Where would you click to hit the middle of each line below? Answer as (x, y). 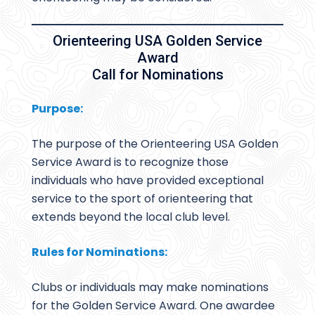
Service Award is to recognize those (130, 162)
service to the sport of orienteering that (142, 199)
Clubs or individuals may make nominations (150, 288)
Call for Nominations (157, 75)
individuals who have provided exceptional (148, 181)
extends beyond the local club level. (131, 217)
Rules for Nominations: (99, 252)
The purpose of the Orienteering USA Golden (155, 144)
